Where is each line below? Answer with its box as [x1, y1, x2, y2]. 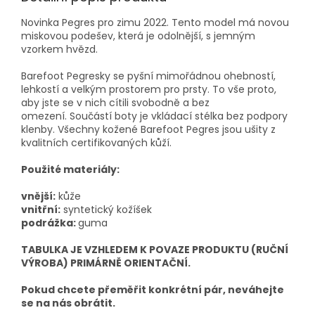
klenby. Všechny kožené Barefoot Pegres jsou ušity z [21, 122, 276, 137]
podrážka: [21, 216, 76, 231]
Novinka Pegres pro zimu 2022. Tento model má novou [21, 15, 289, 30]
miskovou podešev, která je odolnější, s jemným [21, 29, 255, 44]
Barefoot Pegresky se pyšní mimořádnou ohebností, [21, 69, 276, 84]
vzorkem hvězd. [21, 42, 98, 57]
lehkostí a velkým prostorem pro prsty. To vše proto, [21, 82, 276, 97]
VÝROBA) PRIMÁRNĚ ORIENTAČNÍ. [21, 256, 193, 271]
